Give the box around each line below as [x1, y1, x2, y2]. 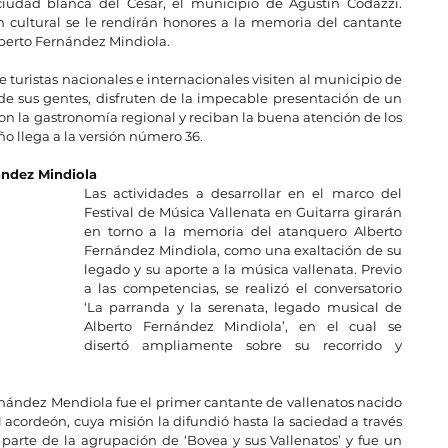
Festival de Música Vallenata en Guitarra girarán [84, 203, 402, 220]
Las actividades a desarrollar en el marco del [84, 184, 402, 201]
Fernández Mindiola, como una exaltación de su [84, 241, 402, 258]
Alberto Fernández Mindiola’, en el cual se [84, 317, 402, 334]
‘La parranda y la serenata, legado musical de [84, 298, 402, 315]
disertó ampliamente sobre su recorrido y [84, 336, 402, 353]
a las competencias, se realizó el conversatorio [84, 279, 402, 296]
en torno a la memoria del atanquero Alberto [84, 222, 402, 239]
